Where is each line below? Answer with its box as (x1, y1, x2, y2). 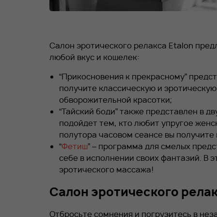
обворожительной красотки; (59, 94, 172, 105)
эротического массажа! (59, 164, 154, 175)
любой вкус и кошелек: (49, 52, 139, 62)
